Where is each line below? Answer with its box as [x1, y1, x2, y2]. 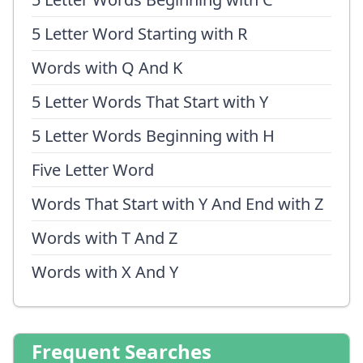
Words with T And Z [32, 227, 177, 249]
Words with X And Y [32, 261, 178, 283]
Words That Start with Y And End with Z [32, 193, 323, 215]
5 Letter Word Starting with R [32, 23, 247, 45]
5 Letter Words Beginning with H [32, 125, 275, 147]
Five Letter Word [32, 159, 154, 181]
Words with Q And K [32, 57, 182, 79]
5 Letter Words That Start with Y [32, 91, 268, 113]
